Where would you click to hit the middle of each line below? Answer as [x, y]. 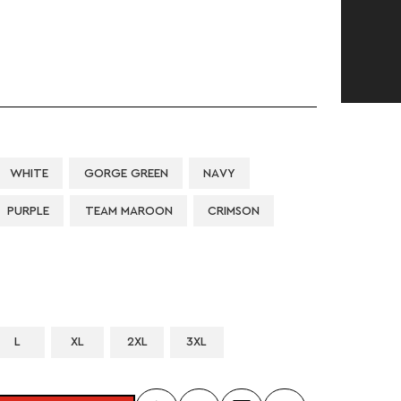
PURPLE [28, 211]
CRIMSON [234, 211]
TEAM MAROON [128, 211]
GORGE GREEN [126, 173]
